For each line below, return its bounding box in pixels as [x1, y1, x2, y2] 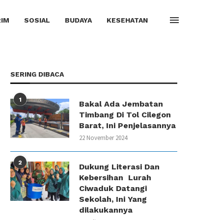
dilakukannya [79, 205, 133, 215]
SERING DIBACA [10, 70, 64, 78]
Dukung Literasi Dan [79, 162, 160, 171]
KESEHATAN [107, 16, 148, 24]
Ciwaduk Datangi [79, 184, 147, 193]
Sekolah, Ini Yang [79, 194, 147, 204]
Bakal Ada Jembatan [79, 99, 163, 109]
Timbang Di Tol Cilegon [79, 110, 171, 119]
